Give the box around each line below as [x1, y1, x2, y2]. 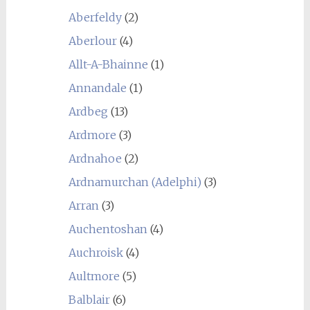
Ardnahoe [68, 152, 122, 165]
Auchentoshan [68, 222, 147, 236]
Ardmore [68, 128, 116, 142]
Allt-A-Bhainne [68, 57, 148, 71]
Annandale [68, 81, 127, 95]
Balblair [68, 293, 110, 307]
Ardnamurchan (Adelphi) [68, 175, 201, 189]
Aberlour [68, 34, 117, 48]
